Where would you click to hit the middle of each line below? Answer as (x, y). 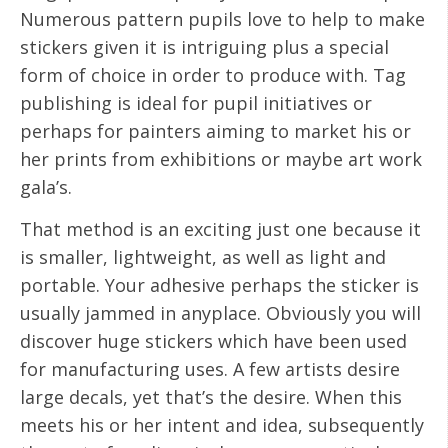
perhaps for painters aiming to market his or (215, 130)
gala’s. (46, 186)
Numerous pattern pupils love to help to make (222, 18)
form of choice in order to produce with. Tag (213, 74)
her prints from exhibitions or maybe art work (221, 158)
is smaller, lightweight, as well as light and (203, 257)
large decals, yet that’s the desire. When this (211, 397)
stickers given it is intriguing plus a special (204, 46)
